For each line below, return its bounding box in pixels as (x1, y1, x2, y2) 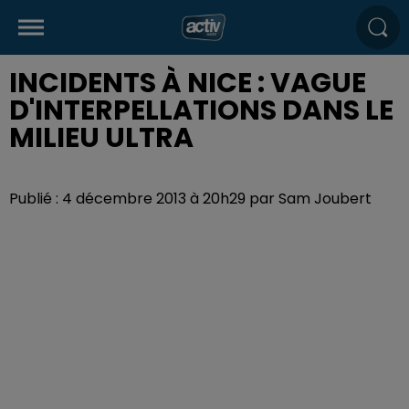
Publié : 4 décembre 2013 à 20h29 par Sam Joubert (9, 188, 372, 209)
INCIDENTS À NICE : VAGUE (9, 64, 366, 102)
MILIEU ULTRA (9, 119, 194, 157)
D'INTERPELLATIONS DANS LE (9, 91, 393, 130)
